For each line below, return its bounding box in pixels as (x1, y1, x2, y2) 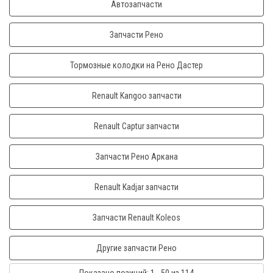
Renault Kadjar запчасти (94, 182, 179, 192)
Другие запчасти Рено (96, 243, 177, 253)
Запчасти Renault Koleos (93, 213, 180, 222)
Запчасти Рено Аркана (95, 152, 178, 161)
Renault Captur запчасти (94, 121, 179, 131)
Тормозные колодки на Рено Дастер (70, 60, 203, 70)
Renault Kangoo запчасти (91, 91, 182, 101)
